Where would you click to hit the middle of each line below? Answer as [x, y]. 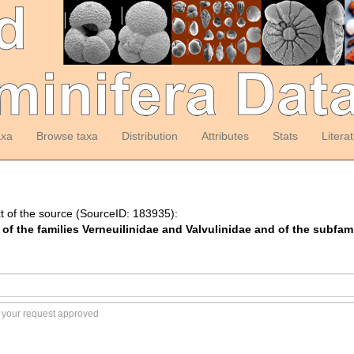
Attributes [225, 136]
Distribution [149, 136]
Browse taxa [67, 136]
